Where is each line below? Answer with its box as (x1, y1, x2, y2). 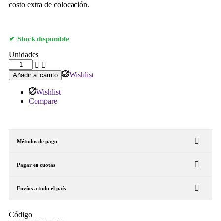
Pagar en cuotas (17, 162, 55, 168)
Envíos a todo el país (17, 185, 66, 192)
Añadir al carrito (13, 72, 58, 79)
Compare (29, 97, 57, 106)
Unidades (9, 50, 38, 59)
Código (9, 210, 32, 219)
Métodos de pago (17, 138, 57, 145)
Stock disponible (17, 35, 69, 43)
